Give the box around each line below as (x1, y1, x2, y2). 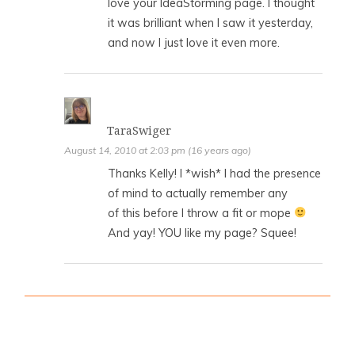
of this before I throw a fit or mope (108, 205, 295, 220)
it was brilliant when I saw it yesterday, (108, 16, 314, 31)
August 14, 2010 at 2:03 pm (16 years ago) (64, 143, 252, 156)
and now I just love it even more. (108, 36, 281, 51)
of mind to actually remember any (108, 185, 288, 200)
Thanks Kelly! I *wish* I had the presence (108, 166, 322, 181)
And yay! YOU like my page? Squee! (108, 225, 297, 240)
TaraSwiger (107, 124, 172, 137)
